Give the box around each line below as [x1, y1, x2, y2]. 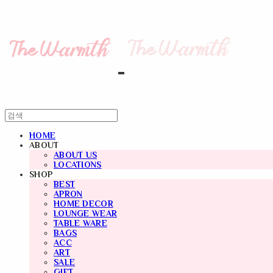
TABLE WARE [54, 218, 107, 229]
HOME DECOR [54, 199, 113, 209]
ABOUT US [54, 150, 97, 160]
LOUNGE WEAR [54, 208, 118, 219]
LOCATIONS [54, 160, 102, 170]
